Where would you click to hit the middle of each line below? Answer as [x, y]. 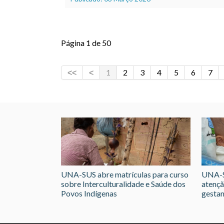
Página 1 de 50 [86, 42]
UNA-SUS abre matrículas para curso [125, 174]
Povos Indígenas [89, 193]
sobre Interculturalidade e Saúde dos [123, 184]
